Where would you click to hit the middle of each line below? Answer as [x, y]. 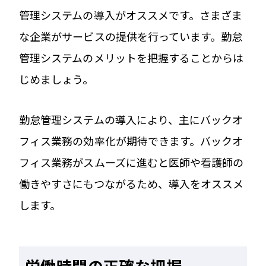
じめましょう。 [56, 79]
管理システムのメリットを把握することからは [132, 57]
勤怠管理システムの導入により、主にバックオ [131, 119]
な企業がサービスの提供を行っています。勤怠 [131, 36]
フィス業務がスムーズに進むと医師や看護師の [132, 162]
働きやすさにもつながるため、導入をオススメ [132, 183]
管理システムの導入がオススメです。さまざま [131, 15]
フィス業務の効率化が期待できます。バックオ [131, 140]
